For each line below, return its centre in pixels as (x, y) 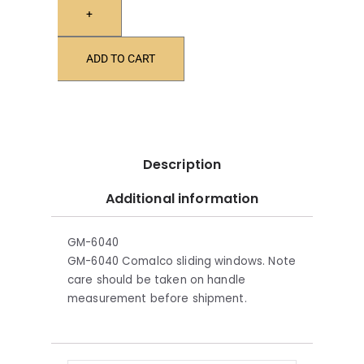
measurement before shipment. (157, 298)
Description (182, 165)
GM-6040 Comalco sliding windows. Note (182, 261)
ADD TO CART (121, 59)
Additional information (182, 198)
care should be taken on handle (156, 279)
